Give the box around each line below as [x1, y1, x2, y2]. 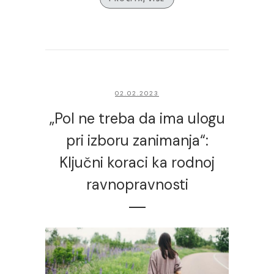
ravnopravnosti [86, 175, 188, 194]
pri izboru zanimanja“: [65, 131, 209, 150]
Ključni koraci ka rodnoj [59, 153, 215, 172]
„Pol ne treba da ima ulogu [49, 109, 225, 128]
